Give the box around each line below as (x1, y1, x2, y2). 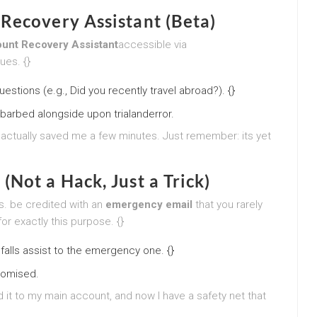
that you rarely (192, 197, 263, 211)
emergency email (105, 197, 192, 211)
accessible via (118, 38, 187, 51)
